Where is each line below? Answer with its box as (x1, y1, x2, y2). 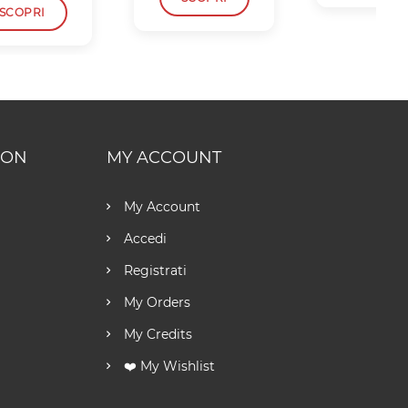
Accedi (119, 230, 167, 247)
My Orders (119, 294, 190, 311)
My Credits (119, 326, 192, 342)
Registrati (119, 262, 187, 279)
